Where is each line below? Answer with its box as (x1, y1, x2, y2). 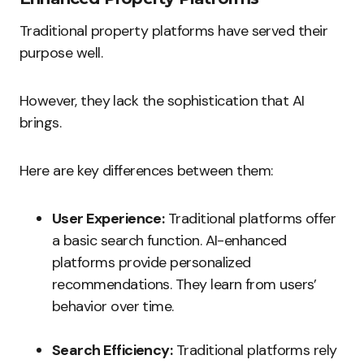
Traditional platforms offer (164, 209, 336, 228)
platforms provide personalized (52, 253, 251, 272)
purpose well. (19, 43, 102, 63)
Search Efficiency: (52, 340, 173, 360)
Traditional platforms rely (172, 340, 337, 360)
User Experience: (52, 209, 165, 228)
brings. (19, 113, 62, 132)
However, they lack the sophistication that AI (19, 91, 305, 110)
